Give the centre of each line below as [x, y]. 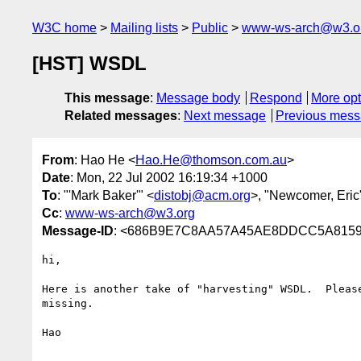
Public [210, 28]
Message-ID [78, 230]
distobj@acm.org [202, 195]
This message [107, 98]
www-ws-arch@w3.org [130, 213]
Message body [198, 98]
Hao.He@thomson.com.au [211, 160]
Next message [225, 116]
